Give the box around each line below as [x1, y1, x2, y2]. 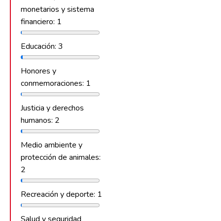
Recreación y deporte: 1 [21, 188, 102, 200]
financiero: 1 [21, 16, 62, 27]
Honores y [21, 65, 56, 76]
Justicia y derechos [21, 102, 84, 113]
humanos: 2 [21, 114, 60, 126]
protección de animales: [21, 151, 101, 163]
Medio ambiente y [21, 139, 82, 150]
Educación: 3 [21, 40, 63, 52]
